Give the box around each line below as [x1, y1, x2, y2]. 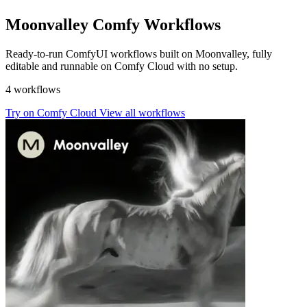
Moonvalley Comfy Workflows [5, 16, 221, 34]
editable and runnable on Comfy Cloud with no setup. [5, 60, 238, 72]
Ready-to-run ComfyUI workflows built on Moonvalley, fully [5, 47, 272, 60]
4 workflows [5, 83, 60, 95]
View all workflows [99, 106, 185, 119]
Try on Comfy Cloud [5, 106, 99, 119]
